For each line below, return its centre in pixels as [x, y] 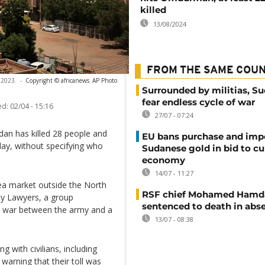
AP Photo [105, 80]
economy [164, 160]
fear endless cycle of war [198, 102]
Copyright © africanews [57, 80]
